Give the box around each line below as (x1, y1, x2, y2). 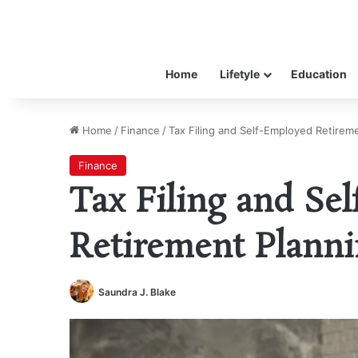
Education (290, 67, 347, 81)
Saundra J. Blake (98, 286, 176, 298)
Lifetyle (219, 67, 260, 81)
